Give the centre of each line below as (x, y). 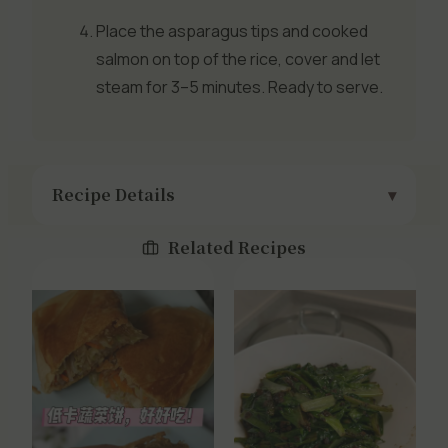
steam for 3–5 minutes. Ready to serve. (239, 86)
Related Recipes (235, 247)
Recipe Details (113, 194)
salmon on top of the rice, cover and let (238, 58)
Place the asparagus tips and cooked (232, 30)
